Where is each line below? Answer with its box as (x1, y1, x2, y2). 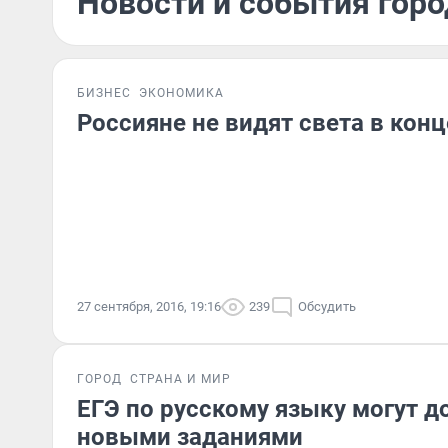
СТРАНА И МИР (130, 372, 231, 386)
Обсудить (298, 299, 356, 314)
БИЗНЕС (77, 86, 131, 100)
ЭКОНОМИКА (139, 86, 224, 100)
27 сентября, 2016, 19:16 (77, 299, 221, 314)
